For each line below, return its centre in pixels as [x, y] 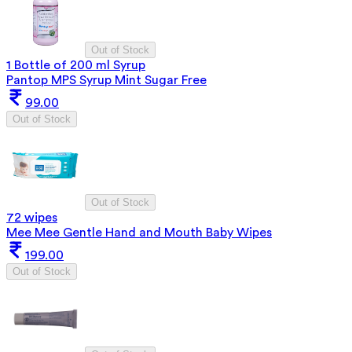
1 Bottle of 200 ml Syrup [76, 65]
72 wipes [32, 217]
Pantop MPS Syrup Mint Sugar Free [106, 80]
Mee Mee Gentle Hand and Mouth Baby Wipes [139, 232]
